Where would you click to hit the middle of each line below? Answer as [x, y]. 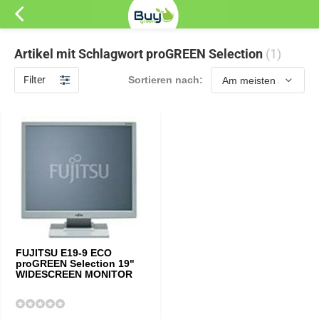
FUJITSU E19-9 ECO [64, 253]
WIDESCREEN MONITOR [74, 274]
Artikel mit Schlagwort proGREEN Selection [140, 54]
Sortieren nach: [166, 80]
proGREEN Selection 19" [75, 263]
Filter [35, 80]
